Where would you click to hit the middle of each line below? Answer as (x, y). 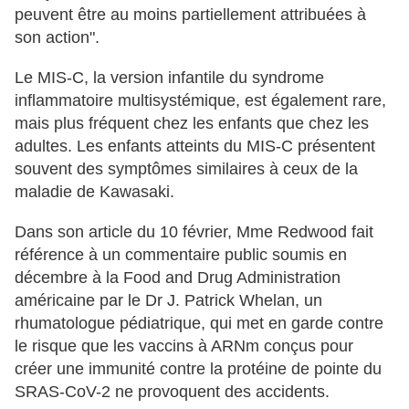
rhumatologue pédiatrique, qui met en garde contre (199, 324)
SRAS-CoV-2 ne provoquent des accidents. (172, 392)
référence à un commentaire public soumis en (181, 255)
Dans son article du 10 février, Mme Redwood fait (194, 232)
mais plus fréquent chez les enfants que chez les (192, 124)
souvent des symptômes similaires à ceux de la (186, 169)
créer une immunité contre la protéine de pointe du (198, 369)
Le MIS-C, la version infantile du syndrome (169, 78)
